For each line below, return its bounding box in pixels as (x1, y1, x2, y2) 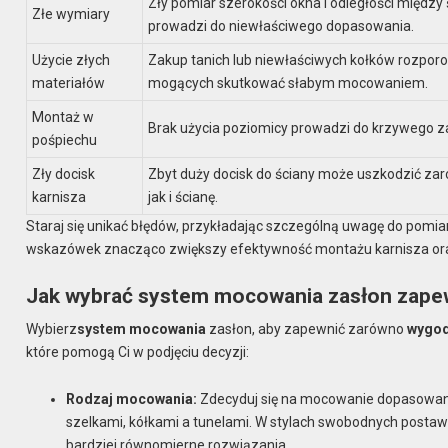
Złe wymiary (32, 5, 111, 22)
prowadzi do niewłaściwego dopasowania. (148, 17, 415, 34)
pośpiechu (32, 131, 98, 148)
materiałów (32, 74, 106, 91)
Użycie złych (32, 51, 111, 68)
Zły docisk (32, 165, 96, 182)
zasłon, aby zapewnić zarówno (206, 321, 408, 338)
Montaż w (32, 108, 95, 125)
